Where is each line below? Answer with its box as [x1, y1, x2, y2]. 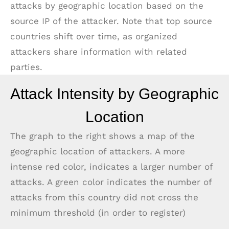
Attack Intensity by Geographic [10, 85, 219, 102]
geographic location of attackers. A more [10, 146, 185, 156]
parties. [10, 61, 42, 72]
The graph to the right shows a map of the [10, 130, 195, 141]
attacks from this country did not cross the [10, 192, 198, 202]
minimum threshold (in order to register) [10, 207, 186, 218]
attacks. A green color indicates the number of [10, 176, 212, 187]
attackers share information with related [10, 46, 187, 57]
